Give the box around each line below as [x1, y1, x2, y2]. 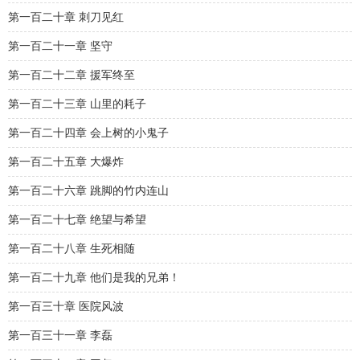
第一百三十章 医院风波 [8, 301, 124, 313]
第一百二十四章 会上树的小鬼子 [8, 127, 169, 139]
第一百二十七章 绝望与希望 [8, 214, 146, 226]
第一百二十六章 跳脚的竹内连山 [8, 185, 169, 197]
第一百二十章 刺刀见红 [8, 11, 124, 23]
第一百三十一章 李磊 [8, 329, 112, 342]
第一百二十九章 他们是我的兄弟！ [8, 272, 180, 284]
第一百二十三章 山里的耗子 [8, 98, 146, 110]
